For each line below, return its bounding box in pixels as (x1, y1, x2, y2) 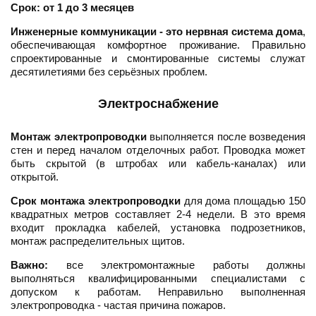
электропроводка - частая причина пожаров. (11, 299, 226, 312)
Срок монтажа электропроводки (11, 195, 181, 207)
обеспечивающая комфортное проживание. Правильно (11, 39, 305, 51)
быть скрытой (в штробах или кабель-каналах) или (11, 157, 305, 170)
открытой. (11, 171, 59, 183)
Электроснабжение (97, 97, 219, 111)
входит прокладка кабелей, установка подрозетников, (11, 221, 305, 234)
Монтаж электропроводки (11, 130, 147, 143)
